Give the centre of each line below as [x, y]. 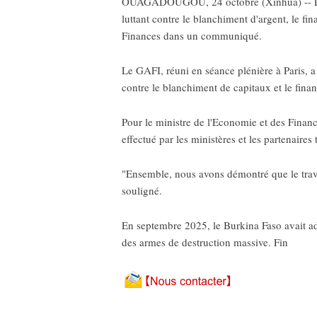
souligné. [142, 190]
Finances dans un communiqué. [192, 35]
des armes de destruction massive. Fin [205, 242]
